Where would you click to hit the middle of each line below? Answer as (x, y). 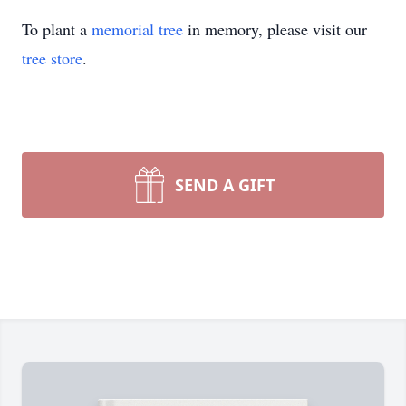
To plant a (57, 29)
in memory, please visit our (275, 29)
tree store (52, 58)
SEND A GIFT (225, 185)
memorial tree (137, 29)
